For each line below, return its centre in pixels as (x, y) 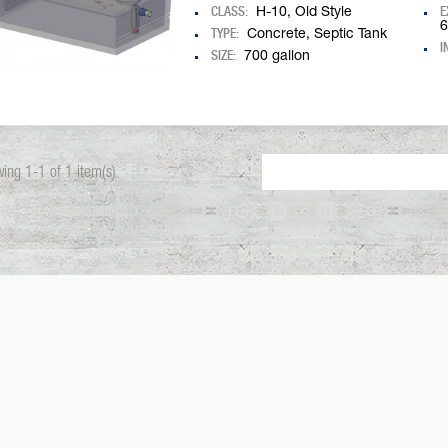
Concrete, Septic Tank (317, 35)
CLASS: (229, 11)
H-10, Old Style (304, 13)
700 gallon (277, 57)
